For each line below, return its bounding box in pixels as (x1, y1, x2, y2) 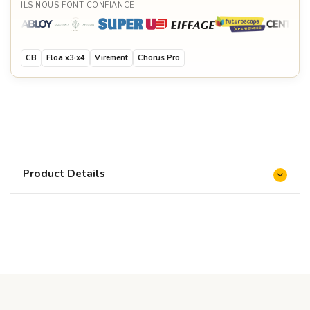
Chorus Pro (138, 52, 180, 63)
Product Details (23, 165, 105, 181)
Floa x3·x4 (46, 52, 85, 63)
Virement (95, 52, 128, 63)
